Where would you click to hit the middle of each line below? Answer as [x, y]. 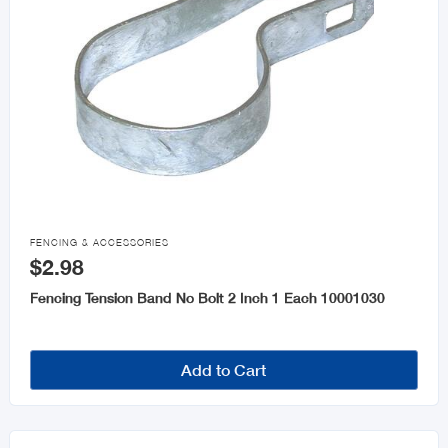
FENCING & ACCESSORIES [99, 243]
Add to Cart [224, 370]
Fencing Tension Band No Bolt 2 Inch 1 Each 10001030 [207, 298]
